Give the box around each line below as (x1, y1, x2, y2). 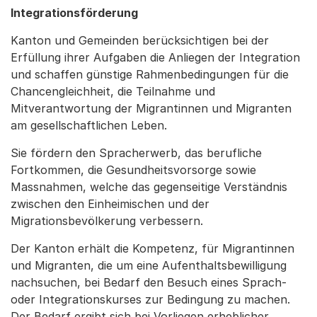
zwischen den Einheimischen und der (11, 197, 209, 211)
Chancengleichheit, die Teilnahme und (11, 84, 215, 98)
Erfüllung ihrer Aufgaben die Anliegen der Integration (11, 50, 300, 64)
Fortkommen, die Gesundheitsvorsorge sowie (11, 163, 256, 177)
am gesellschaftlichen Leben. (11, 118, 167, 132)
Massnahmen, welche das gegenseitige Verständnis (11, 180, 287, 194)
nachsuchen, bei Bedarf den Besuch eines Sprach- (11, 275, 287, 289)
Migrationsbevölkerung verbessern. (11, 214, 203, 228)
